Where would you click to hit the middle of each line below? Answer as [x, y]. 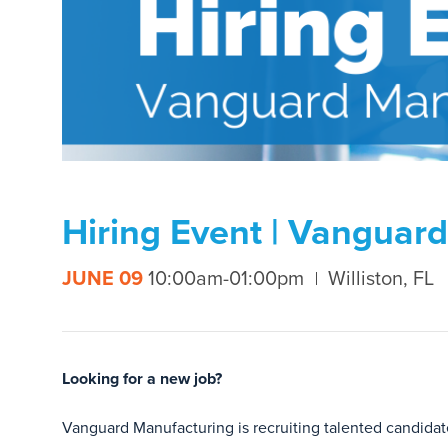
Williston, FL [381, 278]
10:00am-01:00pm [226, 278]
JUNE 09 [102, 278]
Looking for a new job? [142, 378]
